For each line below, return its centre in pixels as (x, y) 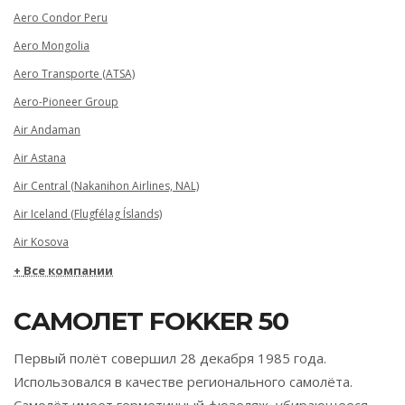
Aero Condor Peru (61, 17)
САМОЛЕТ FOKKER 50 (151, 320)
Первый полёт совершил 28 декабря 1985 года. (170, 358)
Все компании (68, 270)
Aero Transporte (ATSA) (74, 73)
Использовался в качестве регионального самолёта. (183, 381)
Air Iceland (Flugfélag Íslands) (88, 213)
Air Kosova (41, 241)
